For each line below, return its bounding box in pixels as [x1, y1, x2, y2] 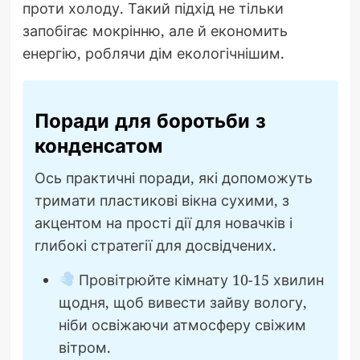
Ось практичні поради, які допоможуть [34, 167, 313, 187]
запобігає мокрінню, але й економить [22, 20, 288, 40]
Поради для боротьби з [34, 106, 266, 135]
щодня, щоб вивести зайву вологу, [58, 292, 307, 312]
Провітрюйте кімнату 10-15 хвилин [75, 269, 324, 289]
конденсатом [34, 131, 162, 160]
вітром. [58, 337, 111, 357]
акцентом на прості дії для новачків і [34, 212, 292, 232]
